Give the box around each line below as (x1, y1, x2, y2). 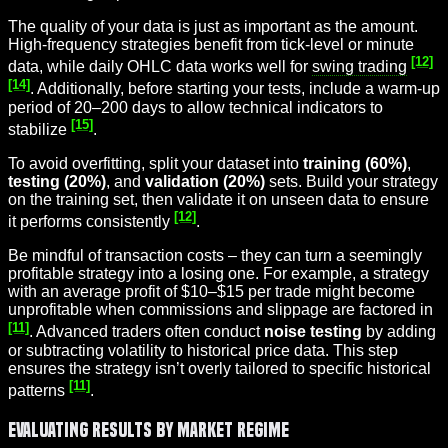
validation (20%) (145, 172, 265, 190)
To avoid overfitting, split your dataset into (8, 154, 303, 172)
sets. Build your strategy (265, 172, 438, 190)
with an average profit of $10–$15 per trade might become (8, 283, 415, 301)
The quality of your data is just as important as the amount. (8, 17, 418, 35)
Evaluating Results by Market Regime (8, 418, 289, 441)
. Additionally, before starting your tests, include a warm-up (30, 80, 440, 98)
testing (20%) (8, 172, 106, 190)
